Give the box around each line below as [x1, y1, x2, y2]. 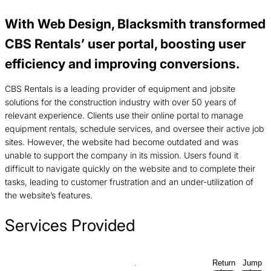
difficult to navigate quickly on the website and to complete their [5, 163, 255, 174]
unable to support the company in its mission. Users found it [5, 150, 238, 160]
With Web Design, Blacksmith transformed [5, 15, 266, 31]
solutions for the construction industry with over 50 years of [5, 97, 237, 107]
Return [212, 258, 235, 268]
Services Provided [5, 215, 135, 235]
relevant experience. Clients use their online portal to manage [5, 110, 243, 120]
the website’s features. [5, 190, 93, 200]
